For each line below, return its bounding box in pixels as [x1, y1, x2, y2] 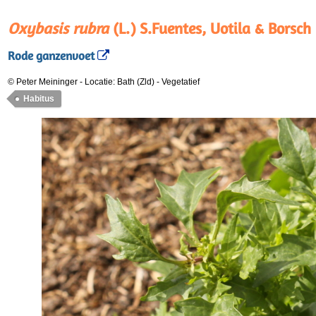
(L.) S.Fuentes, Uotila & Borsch [109, 19, 311, 37]
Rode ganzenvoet [8, 49, 95, 63]
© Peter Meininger [8, 77, 78, 87]
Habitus [23, 94, 54, 104]
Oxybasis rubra [8, 19, 109, 37]
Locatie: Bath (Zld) [85, 77, 157, 87]
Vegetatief [162, 77, 200, 87]
